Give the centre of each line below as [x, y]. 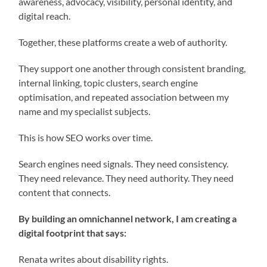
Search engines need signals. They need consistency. [124, 163]
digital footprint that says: [73, 232]
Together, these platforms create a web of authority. [123, 42]
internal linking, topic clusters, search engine [108, 82]
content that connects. [65, 192]
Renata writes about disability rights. [94, 259]
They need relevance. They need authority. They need [126, 178]
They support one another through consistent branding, [132, 68]
